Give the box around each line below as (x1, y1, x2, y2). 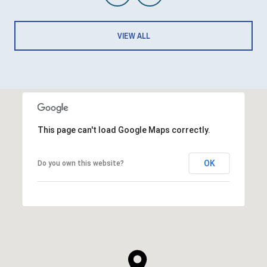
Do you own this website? (37, 159, 124, 167)
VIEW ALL (117, 30, 150, 41)
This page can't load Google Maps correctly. (37, 125, 210, 135)
